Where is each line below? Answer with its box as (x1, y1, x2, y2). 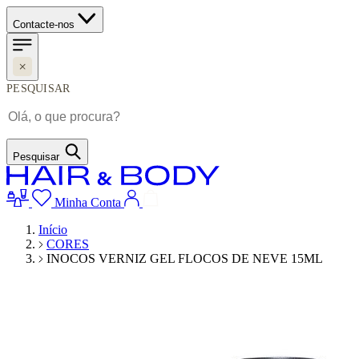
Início (38, 223, 67, 236)
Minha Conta (54, 196, 121, 209)
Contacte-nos (13, 18, 75, 30)
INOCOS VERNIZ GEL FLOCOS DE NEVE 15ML (46, 252, 323, 265)
